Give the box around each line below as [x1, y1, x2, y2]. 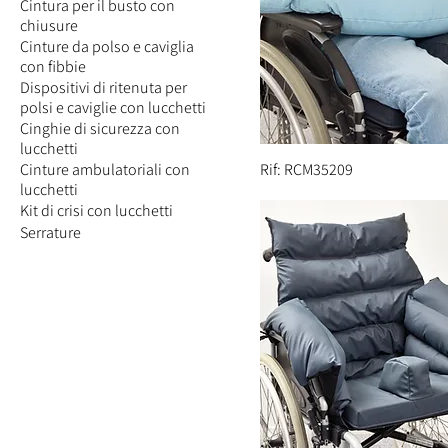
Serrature [20, 222, 81, 243]
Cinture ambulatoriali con [20, 159, 190, 180]
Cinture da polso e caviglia [20, 36, 194, 57]
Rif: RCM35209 [260, 159, 353, 180]
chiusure [20, 15, 78, 36]
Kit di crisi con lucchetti [20, 200, 173, 221]
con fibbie [20, 56, 86, 77]
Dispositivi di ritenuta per [20, 77, 187, 98]
